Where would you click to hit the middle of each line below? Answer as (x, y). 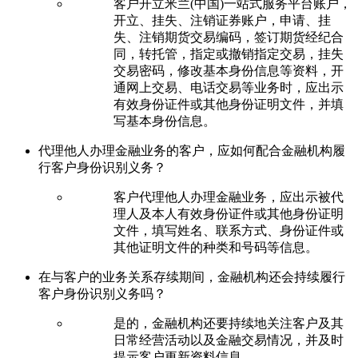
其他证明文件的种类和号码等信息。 (216, 247)
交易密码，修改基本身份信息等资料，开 (229, 70)
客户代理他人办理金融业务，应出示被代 (229, 197)
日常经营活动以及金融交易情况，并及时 (229, 340)
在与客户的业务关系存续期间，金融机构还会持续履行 (192, 276)
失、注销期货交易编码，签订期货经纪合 (229, 37)
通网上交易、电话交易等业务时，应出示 (229, 87)
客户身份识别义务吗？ (102, 293)
